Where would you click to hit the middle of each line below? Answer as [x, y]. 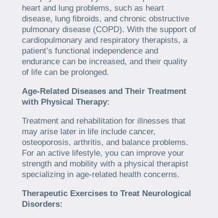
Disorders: [42, 204]
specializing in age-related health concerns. [100, 174]
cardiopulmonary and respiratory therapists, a [104, 40]
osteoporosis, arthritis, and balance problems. [105, 142]
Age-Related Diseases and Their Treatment [104, 91]
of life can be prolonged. [65, 72]
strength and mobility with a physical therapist [105, 163]
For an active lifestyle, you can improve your [103, 153]
